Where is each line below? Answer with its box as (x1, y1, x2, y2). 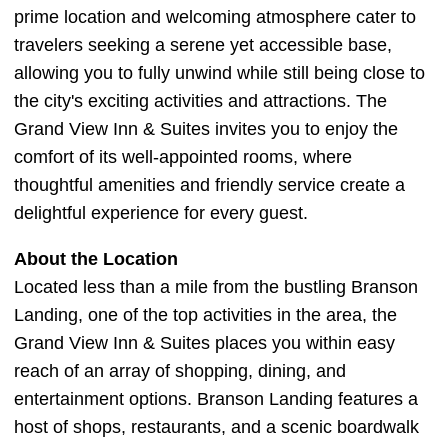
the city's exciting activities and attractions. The (14, 91, 387, 111)
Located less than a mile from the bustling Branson (14, 277, 418, 297)
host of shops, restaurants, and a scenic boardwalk (14, 417, 419, 437)
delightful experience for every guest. (14, 203, 308, 223)
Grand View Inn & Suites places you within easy (14, 333, 395, 353)
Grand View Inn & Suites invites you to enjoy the (14, 119, 398, 139)
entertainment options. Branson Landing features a (14, 389, 418, 409)
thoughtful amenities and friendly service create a (14, 175, 405, 195)
